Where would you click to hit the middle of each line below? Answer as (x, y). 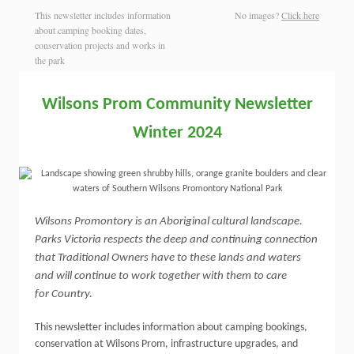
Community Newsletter (227, 105)
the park (50, 60)
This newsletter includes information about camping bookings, (171, 328)
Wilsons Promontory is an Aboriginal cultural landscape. (169, 222)
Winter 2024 (177, 133)
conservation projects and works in (100, 45)
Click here (300, 15)
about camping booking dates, (90, 30)
